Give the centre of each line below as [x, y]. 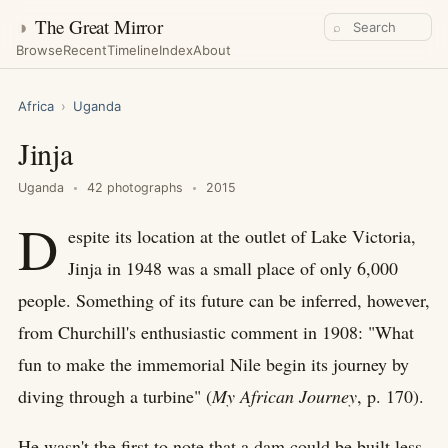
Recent [85, 50]
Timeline [133, 50]
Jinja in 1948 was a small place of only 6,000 [233, 268]
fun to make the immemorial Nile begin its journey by [213, 364]
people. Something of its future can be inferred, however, [224, 300]
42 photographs [135, 187]
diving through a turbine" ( [115, 396]
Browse [39, 50]
